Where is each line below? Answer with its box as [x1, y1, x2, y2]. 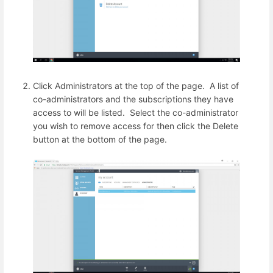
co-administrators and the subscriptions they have [33, 94, 233, 105]
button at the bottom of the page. [33, 134, 167, 145]
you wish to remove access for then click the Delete [33, 121, 238, 132]
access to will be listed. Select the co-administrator [33, 107, 238, 118]
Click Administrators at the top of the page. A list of [33, 80, 239, 91]
